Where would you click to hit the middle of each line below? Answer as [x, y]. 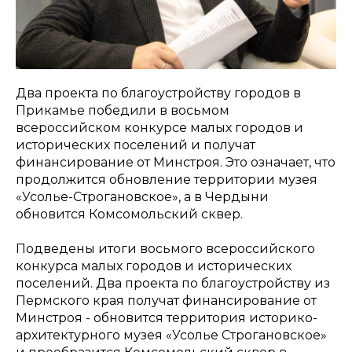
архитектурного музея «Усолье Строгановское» [171, 335]
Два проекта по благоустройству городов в [158, 93]
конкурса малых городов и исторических [154, 266]
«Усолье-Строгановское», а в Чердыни [142, 197]
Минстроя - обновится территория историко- [167, 318]
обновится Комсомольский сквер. [129, 214]
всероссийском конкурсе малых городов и [159, 128]
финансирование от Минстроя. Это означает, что [176, 162]
